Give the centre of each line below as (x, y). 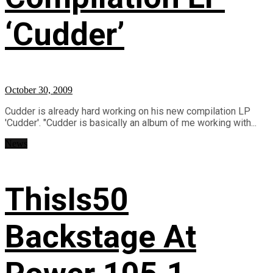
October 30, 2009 (39, 90)
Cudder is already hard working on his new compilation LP (128, 111)
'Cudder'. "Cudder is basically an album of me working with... (131, 122)
